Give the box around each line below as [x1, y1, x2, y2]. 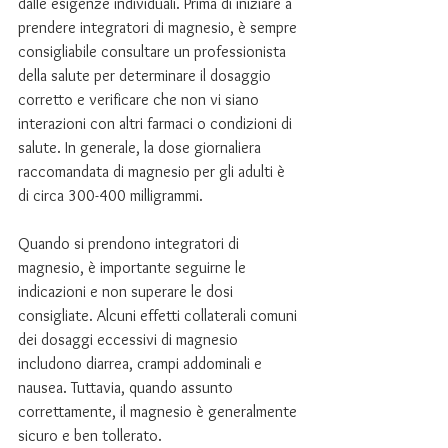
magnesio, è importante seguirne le [18, 258, 250, 277]
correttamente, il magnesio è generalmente [18, 402, 301, 421]
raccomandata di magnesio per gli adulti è [18, 162, 289, 181]
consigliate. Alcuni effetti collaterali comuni [18, 306, 301, 325]
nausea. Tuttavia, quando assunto [18, 378, 237, 397]
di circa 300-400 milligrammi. [18, 186, 203, 205]
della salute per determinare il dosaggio [18, 66, 275, 85]
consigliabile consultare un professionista [18, 42, 290, 61]
